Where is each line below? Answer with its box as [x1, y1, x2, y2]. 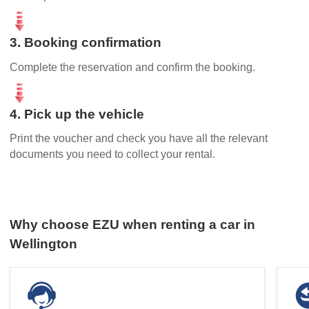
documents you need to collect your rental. [10, 148, 216, 161]
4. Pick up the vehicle [10, 106, 145, 121]
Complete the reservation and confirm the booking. [10, 61, 256, 73]
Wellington [10, 236, 78, 251]
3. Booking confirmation [10, 35, 162, 50]
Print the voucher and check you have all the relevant [10, 132, 268, 145]
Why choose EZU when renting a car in [10, 217, 256, 232]
